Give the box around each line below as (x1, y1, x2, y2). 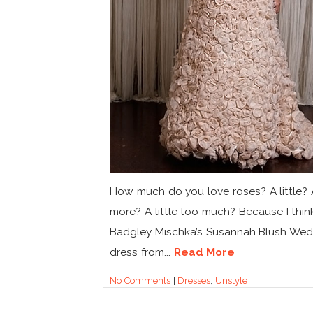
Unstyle (215, 275, 248, 286)
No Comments (110, 275, 170, 286)
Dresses (177, 275, 211, 286)
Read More (173, 245, 235, 259)
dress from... (110, 245, 174, 259)
